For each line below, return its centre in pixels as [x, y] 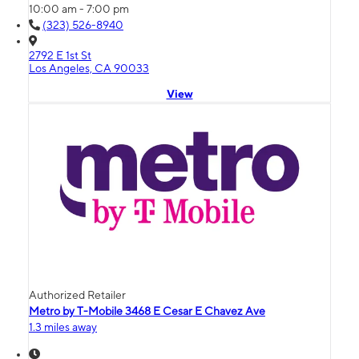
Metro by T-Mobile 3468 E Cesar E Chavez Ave [147, 311]
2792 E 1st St [60, 56]
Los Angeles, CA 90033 [89, 69]
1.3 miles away [63, 327]
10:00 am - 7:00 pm [79, 9]
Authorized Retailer [77, 295]
